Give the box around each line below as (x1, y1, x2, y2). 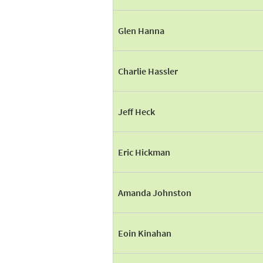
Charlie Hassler (118, 65, 178, 77)
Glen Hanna (118, 25, 164, 36)
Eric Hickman (118, 146, 170, 158)
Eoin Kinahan (118, 227, 171, 239)
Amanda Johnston (118, 187, 191, 198)
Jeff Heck (118, 106, 155, 117)
